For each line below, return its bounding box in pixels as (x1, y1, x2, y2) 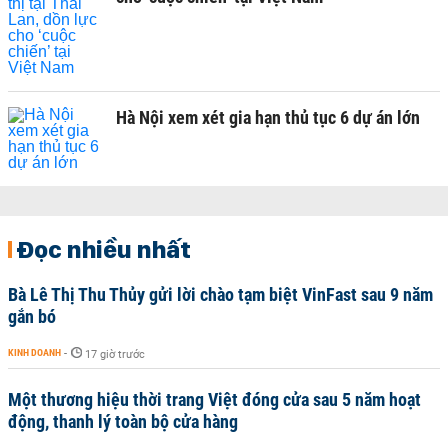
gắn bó (8, 306, 56, 327)
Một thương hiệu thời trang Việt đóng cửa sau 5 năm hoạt (8, 389, 421, 410)
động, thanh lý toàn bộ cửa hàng (8, 411, 238, 432)
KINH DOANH (8, 347, 61, 358)
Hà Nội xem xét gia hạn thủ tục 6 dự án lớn (116, 107, 420, 128)
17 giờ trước (85, 348, 145, 361)
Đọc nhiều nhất (16, 234, 191, 264)
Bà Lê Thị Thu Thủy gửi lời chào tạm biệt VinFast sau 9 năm (8, 284, 433, 305)
